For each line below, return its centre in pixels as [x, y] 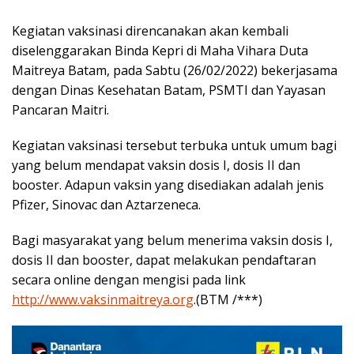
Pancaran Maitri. [60, 109]
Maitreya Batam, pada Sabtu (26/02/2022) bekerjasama [175, 70]
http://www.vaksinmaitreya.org [103, 299]
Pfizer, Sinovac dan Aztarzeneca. [106, 204]
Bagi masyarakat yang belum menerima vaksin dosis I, [172, 240]
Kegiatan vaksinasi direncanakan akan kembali [150, 30]
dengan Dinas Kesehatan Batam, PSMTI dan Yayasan [169, 90]
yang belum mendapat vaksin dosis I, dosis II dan [156, 165]
